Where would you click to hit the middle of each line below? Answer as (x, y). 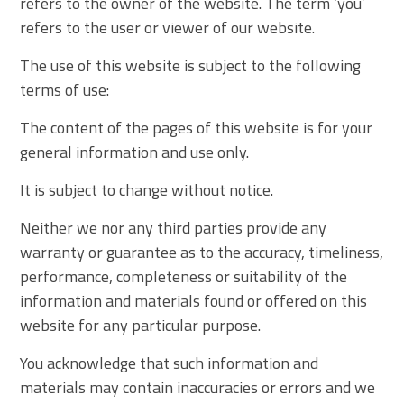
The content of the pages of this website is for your (197, 127)
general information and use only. (135, 151)
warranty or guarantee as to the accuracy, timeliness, (202, 252)
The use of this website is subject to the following (191, 65)
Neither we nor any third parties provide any (174, 227)
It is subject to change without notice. (147, 189)
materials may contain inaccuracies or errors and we (198, 387)
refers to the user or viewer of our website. (168, 27)
